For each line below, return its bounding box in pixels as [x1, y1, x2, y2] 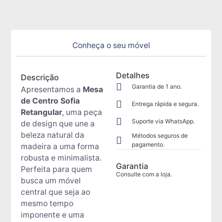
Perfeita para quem [20, 165, 92, 174]
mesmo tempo [20, 199, 73, 209]
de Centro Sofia [20, 96, 80, 106]
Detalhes [115, 70, 150, 81]
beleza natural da [20, 130, 84, 140]
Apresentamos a [20, 85, 83, 95]
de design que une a [20, 119, 95, 129]
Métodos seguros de [131, 132, 188, 140]
